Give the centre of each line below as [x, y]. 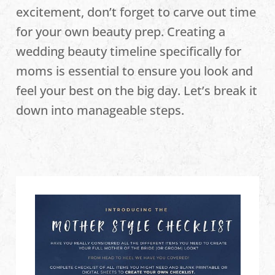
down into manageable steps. [100, 110]
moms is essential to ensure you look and [135, 71]
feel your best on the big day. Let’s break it [137, 91]
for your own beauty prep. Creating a [121, 32]
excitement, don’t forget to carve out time [136, 12]
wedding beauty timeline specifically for [129, 51]
